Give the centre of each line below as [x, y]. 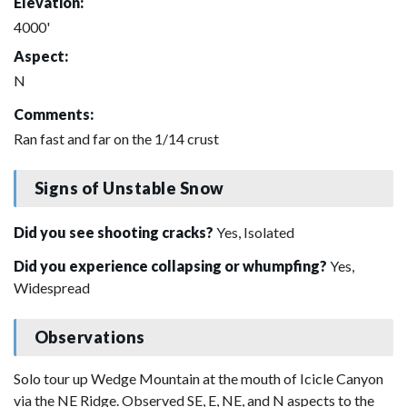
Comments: [54, 114]
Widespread [52, 287]
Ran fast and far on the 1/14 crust [116, 138]
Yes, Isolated [255, 232]
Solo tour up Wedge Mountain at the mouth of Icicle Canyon [199, 378]
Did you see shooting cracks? [115, 232]
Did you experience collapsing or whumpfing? [172, 265]
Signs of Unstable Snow [129, 189]
